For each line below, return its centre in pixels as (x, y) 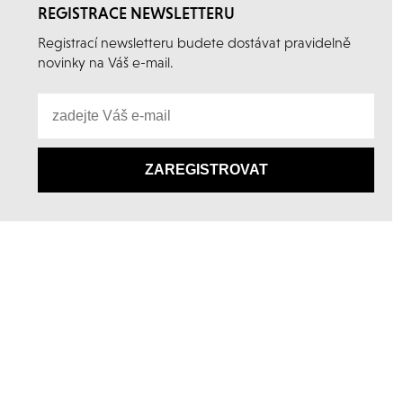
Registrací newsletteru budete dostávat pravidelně (194, 42)
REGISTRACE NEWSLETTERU (136, 13)
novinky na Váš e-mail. (106, 62)
